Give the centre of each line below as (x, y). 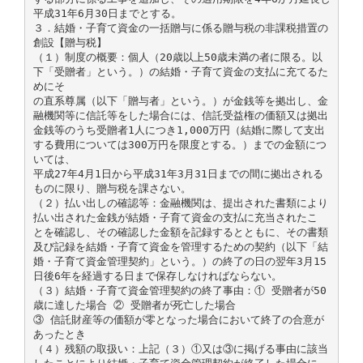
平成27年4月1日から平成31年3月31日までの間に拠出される (178, 173)
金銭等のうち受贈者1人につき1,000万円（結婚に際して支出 (179, 130)
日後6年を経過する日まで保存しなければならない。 (157, 275)
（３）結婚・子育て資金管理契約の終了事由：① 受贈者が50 (179, 290)
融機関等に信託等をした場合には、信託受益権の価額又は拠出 (180, 115)
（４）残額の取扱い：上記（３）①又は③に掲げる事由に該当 (180, 348)
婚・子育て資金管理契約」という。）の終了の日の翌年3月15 (179, 261)
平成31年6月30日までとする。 (107, 13)
